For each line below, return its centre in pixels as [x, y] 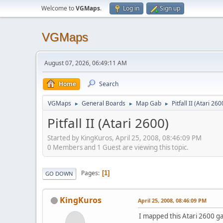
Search [109, 84]
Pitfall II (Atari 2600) [108, 123]
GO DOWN [59, 173]
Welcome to [58, 8]
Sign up [170, 8]
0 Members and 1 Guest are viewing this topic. [118, 147]
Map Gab [149, 103]
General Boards [104, 103]
